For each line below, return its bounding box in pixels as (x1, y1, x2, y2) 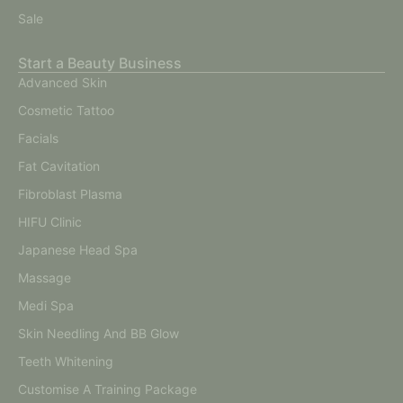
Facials (18, 130, 58, 147)
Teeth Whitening (18, 354, 113, 370)
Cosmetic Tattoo (18, 103, 114, 119)
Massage (18, 270, 71, 286)
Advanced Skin (18, 75, 107, 91)
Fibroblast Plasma (18, 186, 122, 202)
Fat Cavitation (18, 158, 100, 175)
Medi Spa (18, 298, 74, 314)
